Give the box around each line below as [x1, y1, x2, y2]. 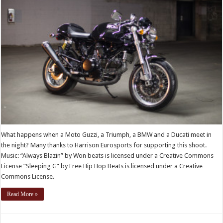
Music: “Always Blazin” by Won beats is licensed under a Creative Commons [1, 151, 214, 159]
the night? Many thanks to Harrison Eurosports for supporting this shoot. [1, 141, 207, 149]
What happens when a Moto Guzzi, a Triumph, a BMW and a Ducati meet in [1, 130, 212, 138]
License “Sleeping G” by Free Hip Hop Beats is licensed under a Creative [1, 162, 203, 170]
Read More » [7, 190, 38, 198]
